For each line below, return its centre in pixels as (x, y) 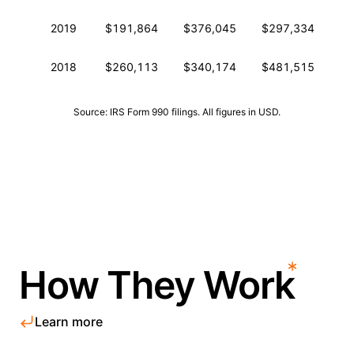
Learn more (69, 322)
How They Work (157, 285)
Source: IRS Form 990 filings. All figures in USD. (177, 112)
